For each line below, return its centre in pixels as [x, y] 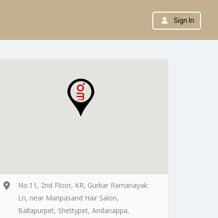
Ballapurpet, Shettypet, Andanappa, [74, 210]
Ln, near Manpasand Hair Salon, [68, 198]
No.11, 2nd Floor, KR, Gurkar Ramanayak [83, 185]
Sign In [184, 20]
